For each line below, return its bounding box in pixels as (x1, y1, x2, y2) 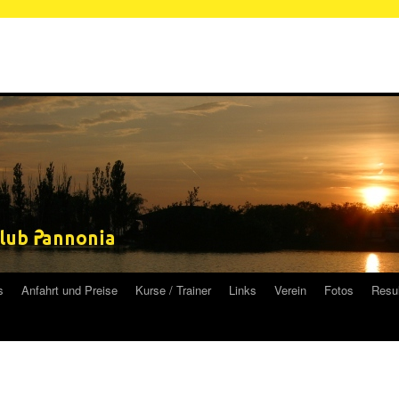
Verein (274, 281, 306, 298)
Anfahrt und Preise (21, 281, 118, 298)
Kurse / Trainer (135, 281, 211, 298)
